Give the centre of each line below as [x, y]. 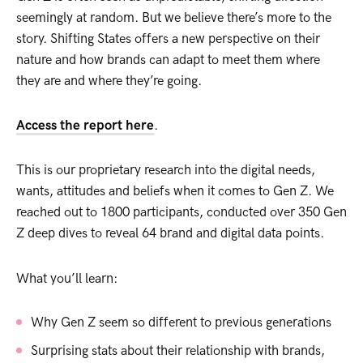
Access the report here [85, 126]
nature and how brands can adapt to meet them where [168, 60]
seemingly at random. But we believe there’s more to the [174, 18]
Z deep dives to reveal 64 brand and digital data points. [170, 234]
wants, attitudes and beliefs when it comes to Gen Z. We [175, 192]
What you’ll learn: [67, 278]
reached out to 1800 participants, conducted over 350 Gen [181, 213]
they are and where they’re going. [109, 81]
